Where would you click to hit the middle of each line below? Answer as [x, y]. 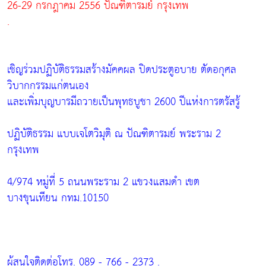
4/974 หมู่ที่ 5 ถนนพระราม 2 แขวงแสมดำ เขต [103, 182]
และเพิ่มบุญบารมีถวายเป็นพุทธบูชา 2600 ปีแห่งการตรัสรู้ [123, 102]
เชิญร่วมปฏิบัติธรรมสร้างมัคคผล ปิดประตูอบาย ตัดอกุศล [122, 69]
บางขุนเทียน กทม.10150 [58, 198]
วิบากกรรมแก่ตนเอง [48, 85]
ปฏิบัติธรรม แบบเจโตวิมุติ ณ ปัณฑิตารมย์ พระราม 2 [114, 134]
